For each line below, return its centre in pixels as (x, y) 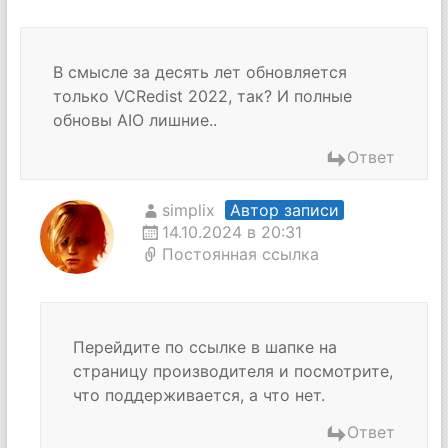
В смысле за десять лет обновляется (199, 72)
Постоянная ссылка (240, 254)
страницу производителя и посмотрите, (232, 371)
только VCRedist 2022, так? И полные (202, 96)
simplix (188, 210)
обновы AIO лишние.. (134, 120)
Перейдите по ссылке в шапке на (204, 347)
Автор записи (284, 210)
